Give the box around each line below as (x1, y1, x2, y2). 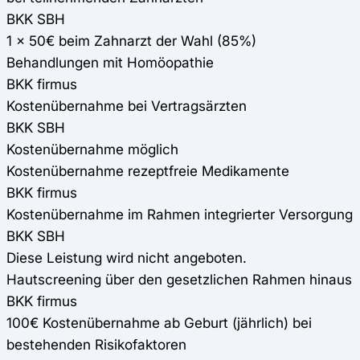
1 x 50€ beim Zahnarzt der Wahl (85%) (6, 32, 256, 50)
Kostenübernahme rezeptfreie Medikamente (6, 162, 289, 180)
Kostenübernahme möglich (6, 141, 178, 158)
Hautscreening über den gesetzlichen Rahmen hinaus (6, 271, 352, 288)
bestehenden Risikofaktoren (6, 336, 186, 354)
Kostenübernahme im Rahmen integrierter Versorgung (6, 206, 353, 223)
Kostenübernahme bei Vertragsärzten (6, 97, 247, 115)
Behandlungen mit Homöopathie (6, 54, 214, 72)
